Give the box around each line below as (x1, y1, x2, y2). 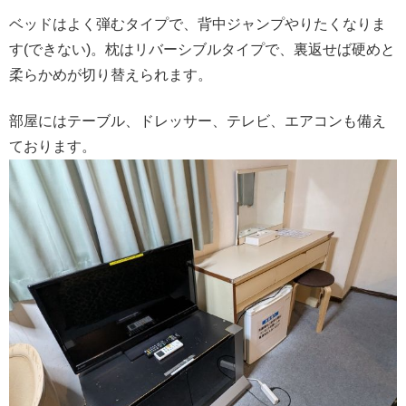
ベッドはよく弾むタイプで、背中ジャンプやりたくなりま (9, 16, 386, 33)
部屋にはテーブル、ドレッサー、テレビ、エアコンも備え (9, 112, 386, 129)
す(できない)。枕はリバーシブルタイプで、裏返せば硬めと (9, 42, 395, 58)
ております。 (9, 138, 96, 154)
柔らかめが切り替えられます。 (9, 67, 212, 83)
